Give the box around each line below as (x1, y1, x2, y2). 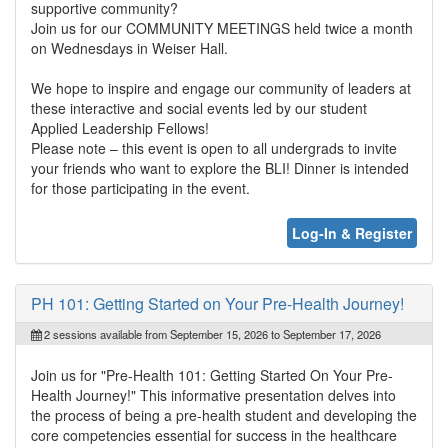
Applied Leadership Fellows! (31, 117, 209, 138)
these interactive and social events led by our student (31, 97, 367, 118)
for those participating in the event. (31, 177, 250, 198)
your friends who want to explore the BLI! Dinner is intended (31, 157, 409, 178)
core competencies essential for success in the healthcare (31, 424, 397, 445)
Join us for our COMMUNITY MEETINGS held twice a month (31, 17, 413, 38)
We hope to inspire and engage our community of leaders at (31, 77, 411, 98)
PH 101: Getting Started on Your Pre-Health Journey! (31, 291, 404, 315)
